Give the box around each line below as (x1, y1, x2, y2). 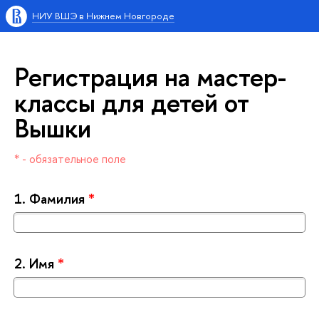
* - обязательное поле (14, 150, 126, 167)
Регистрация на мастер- (14, 59, 286, 94)
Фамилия (29, 189, 88, 208)
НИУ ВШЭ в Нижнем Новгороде (32, 9, 174, 22)
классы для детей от (14, 85, 249, 120)
